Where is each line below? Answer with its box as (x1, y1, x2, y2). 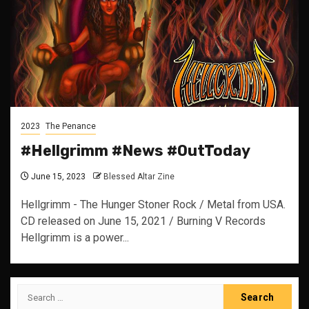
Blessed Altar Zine (103, 172, 175, 181)
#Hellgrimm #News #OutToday (21, 141, 250, 160)
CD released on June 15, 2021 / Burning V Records (21, 215, 266, 228)
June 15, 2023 (29, 172, 86, 181)
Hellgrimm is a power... (21, 231, 129, 244)
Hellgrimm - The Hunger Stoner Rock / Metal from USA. (21, 198, 286, 211)
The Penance (46, 121, 96, 131)
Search (17, 285, 54, 298)
